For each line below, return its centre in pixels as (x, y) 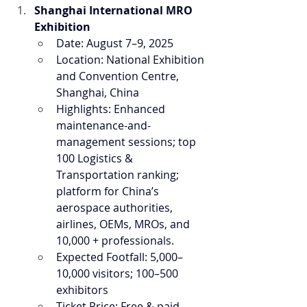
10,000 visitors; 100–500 (119, 273)
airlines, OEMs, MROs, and (124, 224)
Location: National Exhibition (132, 60)
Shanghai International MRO (115, 10)
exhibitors (82, 290)
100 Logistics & (96, 158)
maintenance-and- (103, 125)
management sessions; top (127, 142)
